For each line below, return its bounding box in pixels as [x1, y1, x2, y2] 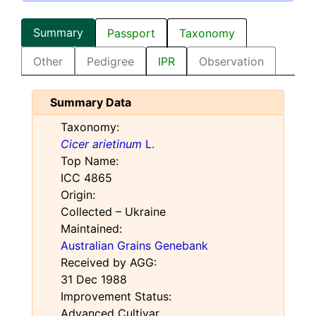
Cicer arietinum [61, 137, 142, 152]
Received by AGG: [61, 255, 157, 270]
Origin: [61, 188, 95, 202]
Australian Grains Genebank [61, 238, 208, 253]
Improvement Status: [61, 289, 171, 304]
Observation [199, 54, 264, 69]
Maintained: [61, 221, 122, 236]
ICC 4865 [61, 171, 112, 186]
